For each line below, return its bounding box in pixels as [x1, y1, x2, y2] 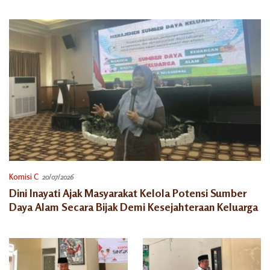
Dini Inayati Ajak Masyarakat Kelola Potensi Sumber [9, 186, 246, 200]
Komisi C [9, 172, 39, 182]
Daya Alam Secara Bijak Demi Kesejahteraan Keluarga [9, 200, 258, 214]
